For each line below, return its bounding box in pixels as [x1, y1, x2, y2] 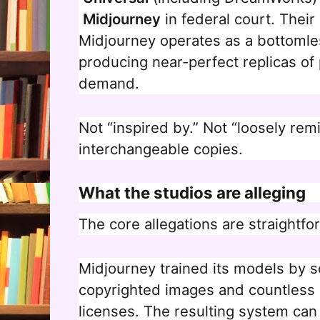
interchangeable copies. [79, 140, 243, 159]
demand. [79, 74, 139, 93]
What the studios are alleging [79, 183, 306, 203]
